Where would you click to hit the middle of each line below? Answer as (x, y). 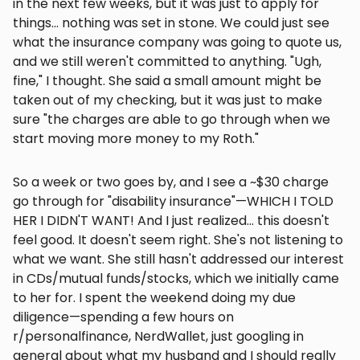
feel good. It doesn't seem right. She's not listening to (178, 240)
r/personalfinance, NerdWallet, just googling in (158, 337)
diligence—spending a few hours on (123, 317)
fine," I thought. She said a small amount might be (167, 81)
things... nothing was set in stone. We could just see (171, 23)
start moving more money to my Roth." (136, 139)
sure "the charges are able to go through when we (172, 120)
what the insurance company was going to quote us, (177, 43)
